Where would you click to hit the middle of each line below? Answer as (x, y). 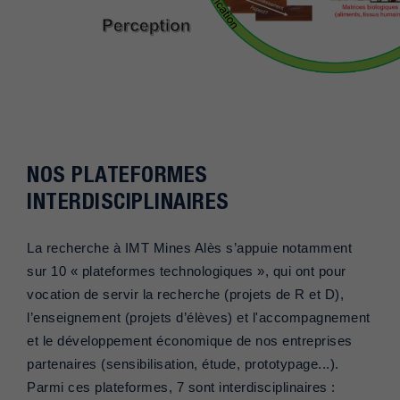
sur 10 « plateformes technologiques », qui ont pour (187, 272)
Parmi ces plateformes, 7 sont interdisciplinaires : (181, 388)
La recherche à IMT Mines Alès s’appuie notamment (189, 249)
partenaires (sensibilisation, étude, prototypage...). (183, 365)
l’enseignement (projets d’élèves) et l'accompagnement (199, 318)
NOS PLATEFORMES (117, 175)
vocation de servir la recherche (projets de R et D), (185, 295)
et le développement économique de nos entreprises (190, 342)
